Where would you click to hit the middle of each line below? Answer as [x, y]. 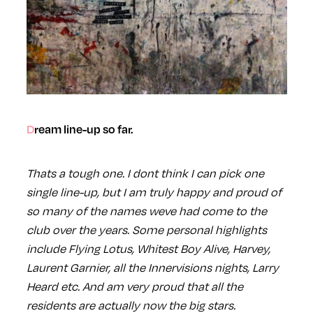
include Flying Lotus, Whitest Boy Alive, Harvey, [148, 249]
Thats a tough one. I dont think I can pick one [145, 173]
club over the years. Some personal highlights [146, 230]
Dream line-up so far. [83, 129]
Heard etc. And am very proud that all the [134, 286]
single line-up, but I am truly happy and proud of [154, 192]
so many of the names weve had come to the [146, 211]
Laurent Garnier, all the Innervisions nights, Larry [152, 268]
